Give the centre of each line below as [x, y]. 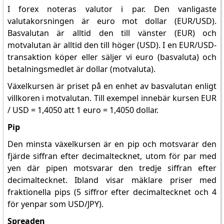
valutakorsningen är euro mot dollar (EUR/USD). [112, 21]
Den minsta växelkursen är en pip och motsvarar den [112, 144]
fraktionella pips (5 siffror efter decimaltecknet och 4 [112, 192]
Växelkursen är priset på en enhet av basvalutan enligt [112, 86]
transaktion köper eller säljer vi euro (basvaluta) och [112, 57]
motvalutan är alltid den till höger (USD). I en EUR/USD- [112, 45]
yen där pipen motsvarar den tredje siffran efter [112, 168]
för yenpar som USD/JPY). [55, 204]
